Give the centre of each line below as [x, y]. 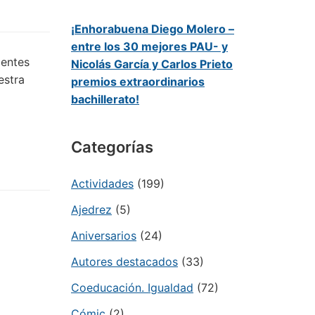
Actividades [102, 184]
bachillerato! [105, 99]
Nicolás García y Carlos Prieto [152, 64]
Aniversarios [104, 236]
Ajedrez [91, 210]
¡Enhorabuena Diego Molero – [153, 29]
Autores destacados [124, 262]
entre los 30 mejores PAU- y [149, 46]
